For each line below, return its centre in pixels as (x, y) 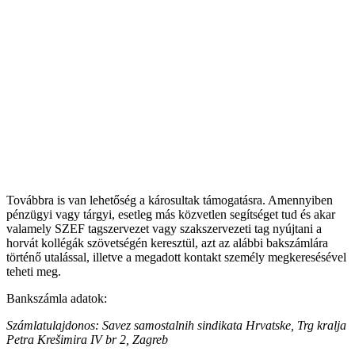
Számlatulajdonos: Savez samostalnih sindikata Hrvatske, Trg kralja (176, 326)
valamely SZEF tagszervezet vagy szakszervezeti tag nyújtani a (164, 229)
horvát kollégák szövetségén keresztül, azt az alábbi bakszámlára (167, 243)
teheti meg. (34, 272)
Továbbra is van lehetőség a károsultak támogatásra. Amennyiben (170, 200)
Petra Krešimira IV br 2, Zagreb (87, 340)
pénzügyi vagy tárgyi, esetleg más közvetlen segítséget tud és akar (171, 215)
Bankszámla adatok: (57, 299)
